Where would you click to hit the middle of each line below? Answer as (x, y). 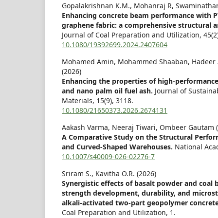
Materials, (79, 101)
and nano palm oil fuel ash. (108, 91)
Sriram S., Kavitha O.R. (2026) (109, 174)
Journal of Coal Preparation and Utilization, (133, 35)
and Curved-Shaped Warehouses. (118, 147)
